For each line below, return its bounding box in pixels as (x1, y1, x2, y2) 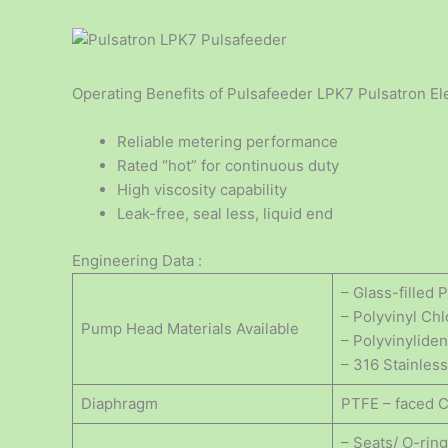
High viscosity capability (117, 180, 287, 200)
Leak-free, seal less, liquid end (117, 204, 333, 224)
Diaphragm (80, 393, 158, 413)
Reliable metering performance (117, 132, 338, 152)
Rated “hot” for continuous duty (117, 156, 339, 176)
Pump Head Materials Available (80, 318, 299, 338)
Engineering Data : (72, 250, 202, 270)
